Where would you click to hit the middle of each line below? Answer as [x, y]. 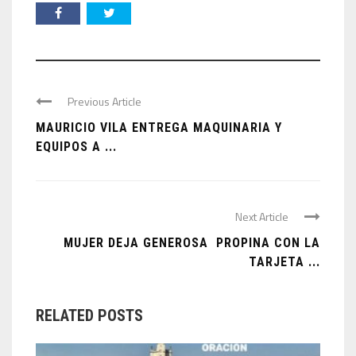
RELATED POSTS [89, 315]
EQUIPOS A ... [76, 147]
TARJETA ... [284, 262]
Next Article [262, 217]
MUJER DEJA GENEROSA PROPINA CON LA [192, 243]
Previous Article [104, 101]
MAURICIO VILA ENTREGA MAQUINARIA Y [159, 128]
